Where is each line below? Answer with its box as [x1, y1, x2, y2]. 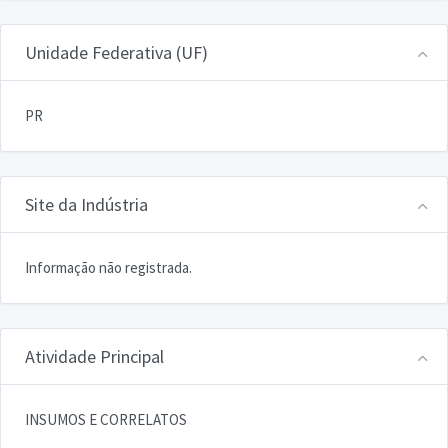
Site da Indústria [25, 192, 148, 216]
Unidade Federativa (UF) [25, 40, 208, 64]
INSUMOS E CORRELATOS [25, 409, 187, 429]
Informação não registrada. [25, 257, 192, 277]
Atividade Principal [25, 344, 164, 368]
